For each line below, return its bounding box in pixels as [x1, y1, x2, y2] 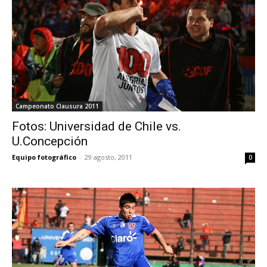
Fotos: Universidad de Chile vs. [12, 119, 181, 133]
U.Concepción [12, 133, 88, 148]
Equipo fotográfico [12, 152, 76, 162]
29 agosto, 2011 [85, 152, 132, 162]
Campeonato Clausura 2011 [15, 101, 99, 110]
